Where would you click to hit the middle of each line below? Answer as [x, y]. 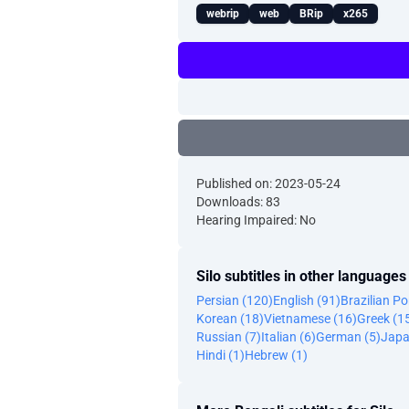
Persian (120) [235, 300]
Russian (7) [229, 337]
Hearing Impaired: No [256, 220]
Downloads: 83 [238, 202]
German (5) [348, 337]
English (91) [307, 300]
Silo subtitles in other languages [301, 276]
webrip [223, 14]
